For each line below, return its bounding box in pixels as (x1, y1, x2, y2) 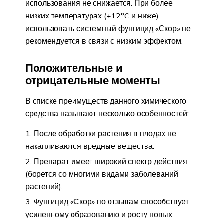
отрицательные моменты (25, 73, 160, 87)
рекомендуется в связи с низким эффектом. (25, 36, 182, 46)
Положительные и (25, 60, 123, 74)
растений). (25, 182, 63, 192)
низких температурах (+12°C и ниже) (25, 10, 159, 20)
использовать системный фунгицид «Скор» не (25, 23, 191, 33)
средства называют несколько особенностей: (25, 109, 189, 119)
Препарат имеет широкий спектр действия (34, 156, 187, 166)
